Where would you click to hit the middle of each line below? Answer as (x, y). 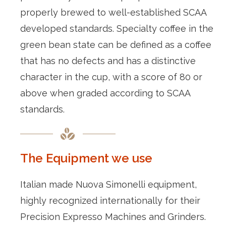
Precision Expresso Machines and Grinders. (113, 216)
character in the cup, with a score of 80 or (111, 77)
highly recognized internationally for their (110, 200)
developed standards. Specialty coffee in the (117, 28)
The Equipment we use (86, 158)
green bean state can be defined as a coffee (116, 44)
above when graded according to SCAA (105, 93)
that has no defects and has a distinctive (108, 61)
